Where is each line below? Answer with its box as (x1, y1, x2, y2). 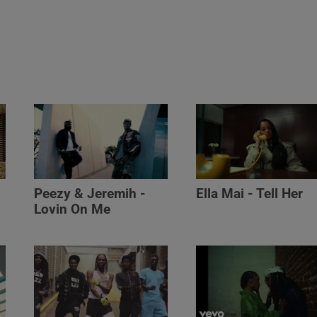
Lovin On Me (34, 201, 111, 217)
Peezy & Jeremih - (34, 185, 146, 202)
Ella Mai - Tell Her (195, 185, 303, 202)
